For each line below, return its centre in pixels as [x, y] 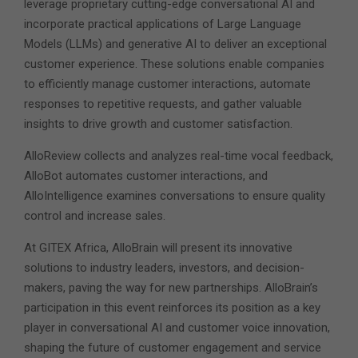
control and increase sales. [95, 216]
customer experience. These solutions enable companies [174, 64]
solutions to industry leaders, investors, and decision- [164, 268]
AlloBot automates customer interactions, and [146, 176]
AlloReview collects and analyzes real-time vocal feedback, [179, 156]
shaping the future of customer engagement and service [173, 348]
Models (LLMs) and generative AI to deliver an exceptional [175, 44]
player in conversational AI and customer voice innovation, [177, 328]
